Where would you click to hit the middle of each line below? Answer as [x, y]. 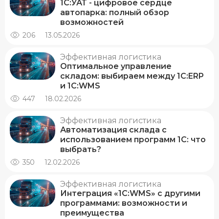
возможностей [92, 22]
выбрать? [81, 150]
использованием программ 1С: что [133, 140]
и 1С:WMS [80, 86]
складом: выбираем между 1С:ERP [132, 76]
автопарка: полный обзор [115, 13]
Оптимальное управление [116, 66]
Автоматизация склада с [113, 130]
